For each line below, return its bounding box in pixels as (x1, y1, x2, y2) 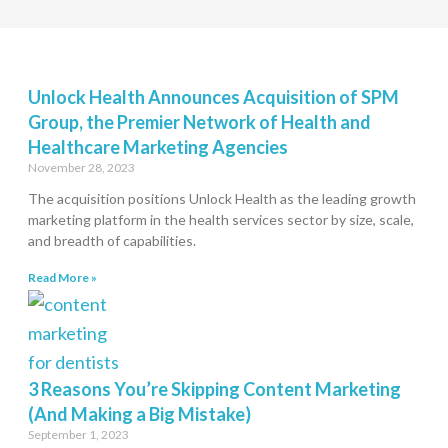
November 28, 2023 (28, 160, 135, 176)
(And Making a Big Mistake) (28, 403, 251, 426)
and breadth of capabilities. (28, 232, 196, 250)
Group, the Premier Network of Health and (28, 111, 371, 134)
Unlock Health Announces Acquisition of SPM (28, 86, 399, 109)
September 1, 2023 (28, 427, 129, 443)
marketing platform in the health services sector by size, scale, (28, 211, 414, 229)
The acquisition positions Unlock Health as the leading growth (28, 190, 416, 208)
